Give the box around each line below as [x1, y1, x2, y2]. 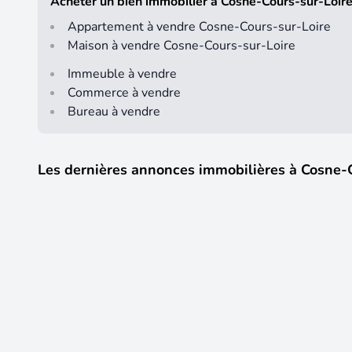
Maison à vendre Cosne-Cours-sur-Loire [68, 37, 295, 55]
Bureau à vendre [68, 103, 160, 121]
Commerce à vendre [68, 84, 181, 102]
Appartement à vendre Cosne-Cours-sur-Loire [68, 18, 331, 36]
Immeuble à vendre [68, 65, 177, 83]
